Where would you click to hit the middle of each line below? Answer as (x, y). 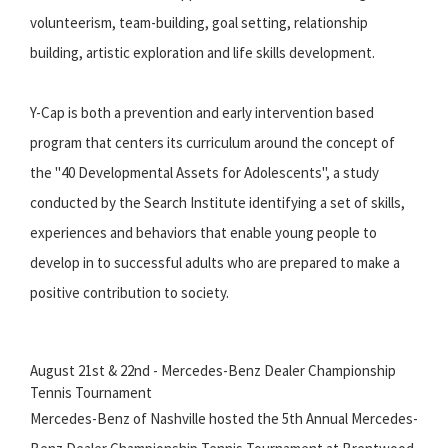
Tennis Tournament (91, 392)
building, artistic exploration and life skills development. (202, 52)
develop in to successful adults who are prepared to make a (215, 262)
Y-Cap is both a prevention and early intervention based (202, 112)
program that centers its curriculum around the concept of (212, 142)
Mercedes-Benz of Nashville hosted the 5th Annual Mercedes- (224, 418)
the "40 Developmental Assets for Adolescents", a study (204, 172)
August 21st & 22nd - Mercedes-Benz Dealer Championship (213, 370)
